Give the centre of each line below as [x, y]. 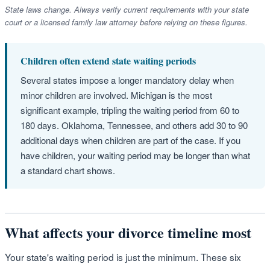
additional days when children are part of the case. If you [130, 140]
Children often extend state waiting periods [108, 60]
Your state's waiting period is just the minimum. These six [123, 256]
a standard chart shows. [68, 170]
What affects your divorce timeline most [128, 232]
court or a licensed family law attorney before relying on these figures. [126, 22]
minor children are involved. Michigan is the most [116, 95]
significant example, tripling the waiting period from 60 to [130, 110]
